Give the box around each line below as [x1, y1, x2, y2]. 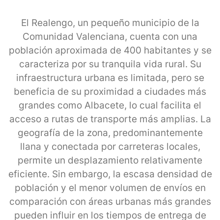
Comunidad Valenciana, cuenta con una [23, 30, 197, 42]
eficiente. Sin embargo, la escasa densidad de [8, 168, 212, 180]
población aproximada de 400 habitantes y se [8, 44, 212, 56]
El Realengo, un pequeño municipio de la [21, 17, 199, 28]
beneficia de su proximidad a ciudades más [14, 85, 206, 97]
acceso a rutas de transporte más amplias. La [9, 113, 211, 125]
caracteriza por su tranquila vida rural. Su [19, 58, 201, 70]
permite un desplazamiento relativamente [18, 154, 202, 166]
